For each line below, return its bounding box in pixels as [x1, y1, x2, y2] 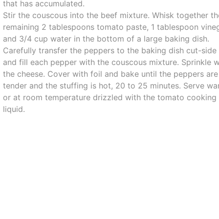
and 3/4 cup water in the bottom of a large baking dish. [3, 34, 210, 44]
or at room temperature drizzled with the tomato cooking [3, 92, 217, 102]
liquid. [3, 104, 25, 114]
